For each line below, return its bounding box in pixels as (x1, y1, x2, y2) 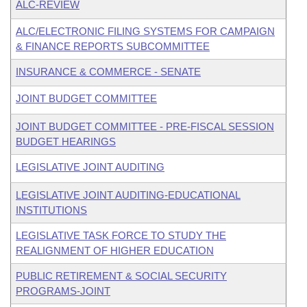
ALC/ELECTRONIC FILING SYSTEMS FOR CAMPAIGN (16, 25, 275, 37)
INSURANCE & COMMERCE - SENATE (16, 66, 201, 77)
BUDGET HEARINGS (16, 136, 116, 147)
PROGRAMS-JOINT (16, 285, 110, 297)
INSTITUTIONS (16, 204, 87, 216)
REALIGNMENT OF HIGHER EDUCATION (16, 245, 214, 256)
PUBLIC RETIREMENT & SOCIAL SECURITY (16, 270, 227, 282)
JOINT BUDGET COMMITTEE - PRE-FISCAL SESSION (16, 121, 274, 132)
